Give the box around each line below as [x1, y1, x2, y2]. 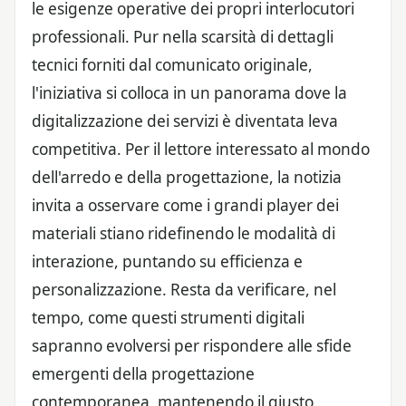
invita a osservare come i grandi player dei [32, 195, 339, 217]
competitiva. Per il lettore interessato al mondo [32, 139, 370, 160]
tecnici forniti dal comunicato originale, [32, 54, 313, 76]
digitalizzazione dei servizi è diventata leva [32, 111, 338, 132]
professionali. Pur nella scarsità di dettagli [32, 26, 333, 48]
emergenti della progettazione [32, 363, 255, 385]
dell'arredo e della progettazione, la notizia [32, 167, 342, 188]
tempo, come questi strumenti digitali [32, 307, 304, 329]
